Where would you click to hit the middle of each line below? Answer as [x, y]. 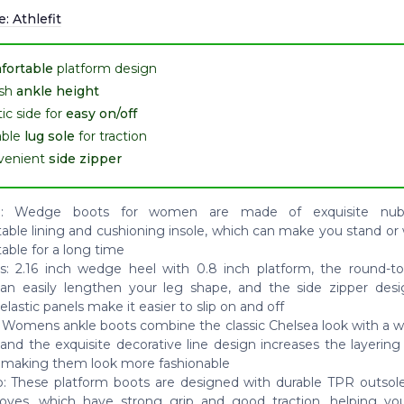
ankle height [57, 91]
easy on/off [101, 113]
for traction [110, 136]
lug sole [49, 136]
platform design [105, 68]
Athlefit [37, 18]
